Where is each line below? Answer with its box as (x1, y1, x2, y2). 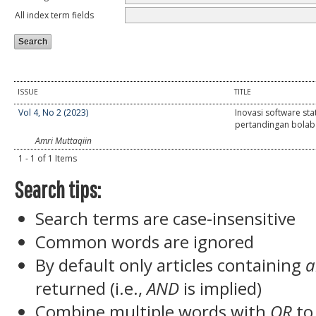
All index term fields (15, 8, 94, 21)
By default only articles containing (35, 253, 305, 276)
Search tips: (14, 176, 101, 204)
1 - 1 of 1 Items (18, 152, 77, 164)
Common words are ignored (35, 229, 254, 253)
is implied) (179, 276, 262, 300)
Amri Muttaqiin (35, 134, 92, 147)
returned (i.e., (35, 276, 147, 300)
